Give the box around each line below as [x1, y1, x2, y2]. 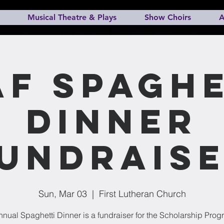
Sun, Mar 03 [38, 188, 87, 199]
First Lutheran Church [98, 188, 186, 199]
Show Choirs [144, 12, 191, 22]
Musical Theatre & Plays [27, 12, 116, 22]
